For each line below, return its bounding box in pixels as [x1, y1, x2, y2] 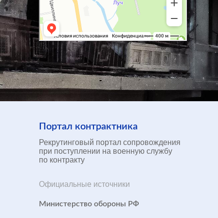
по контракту [39, 155, 85, 164]
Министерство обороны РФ [39, 200, 139, 208]
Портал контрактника [39, 121, 138, 131]
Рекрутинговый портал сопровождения [39, 138, 181, 146]
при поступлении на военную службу [39, 146, 172, 155]
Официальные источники [39, 180, 130, 188]
